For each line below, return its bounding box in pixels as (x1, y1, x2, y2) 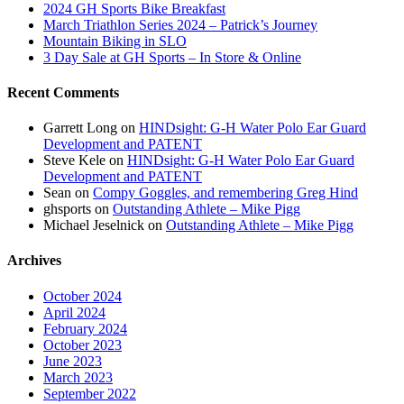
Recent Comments (7, 84, 119, 100)
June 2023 (43, 353, 102, 369)
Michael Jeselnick (43, 217, 144, 234)
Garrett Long (43, 120, 117, 136)
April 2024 (43, 304, 106, 320)
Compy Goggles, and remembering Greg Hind (93, 185, 358, 201)
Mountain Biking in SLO (43, 32, 187, 49)
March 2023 (43, 369, 113, 385)
